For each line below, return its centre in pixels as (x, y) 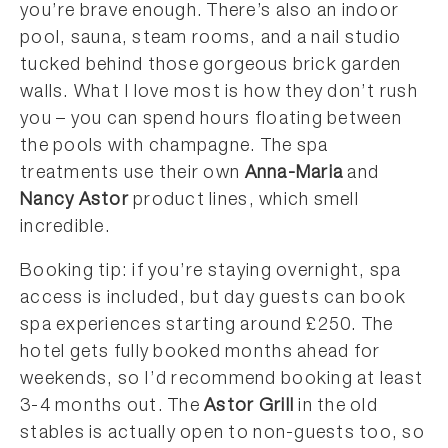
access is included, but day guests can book (213, 299)
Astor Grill (249, 407)
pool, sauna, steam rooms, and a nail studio (211, 39)
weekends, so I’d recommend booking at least (222, 380)
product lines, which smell (243, 201)
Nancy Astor (74, 201)
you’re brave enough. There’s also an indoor (210, 12)
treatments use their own (132, 174)
